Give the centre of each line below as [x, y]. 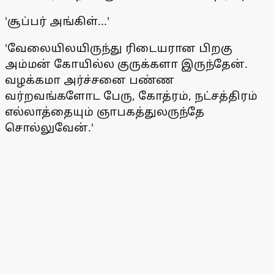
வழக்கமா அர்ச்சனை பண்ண [90, 80]
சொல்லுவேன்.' [49, 128]
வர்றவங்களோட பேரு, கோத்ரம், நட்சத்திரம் [131, 96]
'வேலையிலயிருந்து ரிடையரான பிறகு [119, 48]
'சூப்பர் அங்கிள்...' [57, 21]
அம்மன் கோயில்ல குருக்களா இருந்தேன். [126, 64]
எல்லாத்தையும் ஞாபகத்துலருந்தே [105, 112]
